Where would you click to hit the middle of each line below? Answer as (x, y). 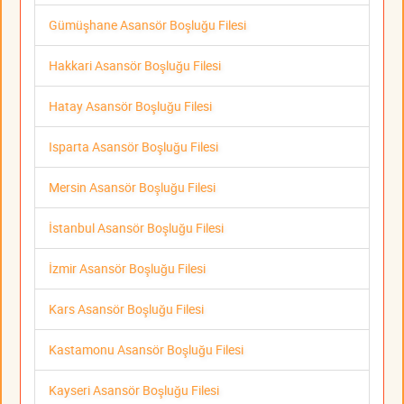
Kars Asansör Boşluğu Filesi (126, 309)
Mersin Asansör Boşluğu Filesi (132, 188)
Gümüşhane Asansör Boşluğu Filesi (147, 25)
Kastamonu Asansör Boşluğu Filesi (146, 350)
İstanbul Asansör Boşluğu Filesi (136, 228)
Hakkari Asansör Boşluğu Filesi (135, 66)
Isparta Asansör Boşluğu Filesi (133, 147)
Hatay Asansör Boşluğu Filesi (130, 106)
